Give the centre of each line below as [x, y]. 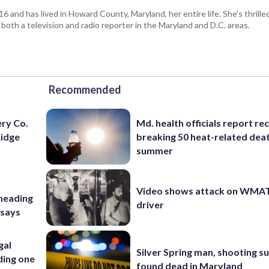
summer [155, 150]
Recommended [85, 89]
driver [150, 204]
